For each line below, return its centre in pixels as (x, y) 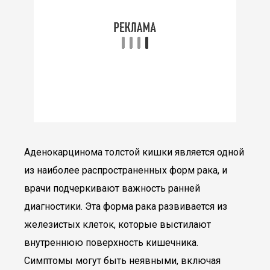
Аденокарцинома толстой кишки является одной (134, 152)
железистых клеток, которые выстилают (118, 224)
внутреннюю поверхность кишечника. (111, 243)
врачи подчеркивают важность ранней (112, 188)
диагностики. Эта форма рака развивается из (126, 206)
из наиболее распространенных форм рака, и (126, 170)
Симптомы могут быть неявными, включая (122, 261)
